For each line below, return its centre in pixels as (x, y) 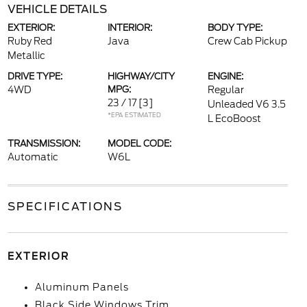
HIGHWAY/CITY (141, 76)
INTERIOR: (130, 28)
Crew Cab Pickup (248, 41)
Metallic (26, 56)
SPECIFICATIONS (65, 207)
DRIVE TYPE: (35, 76)
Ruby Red (29, 41)
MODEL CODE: (139, 144)
